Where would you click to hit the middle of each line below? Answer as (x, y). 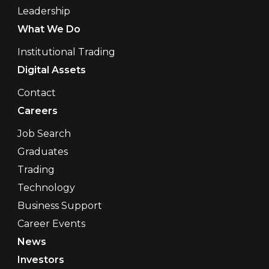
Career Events (51, 223)
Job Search (44, 133)
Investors (41, 259)
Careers (37, 110)
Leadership (44, 11)
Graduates (42, 151)
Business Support (59, 205)
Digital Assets (51, 70)
